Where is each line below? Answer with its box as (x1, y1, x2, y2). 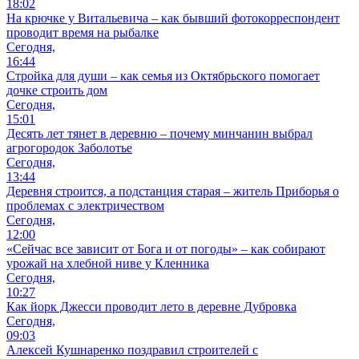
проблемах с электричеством (6, 198, 164, 212)
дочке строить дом (6, 83, 107, 97)
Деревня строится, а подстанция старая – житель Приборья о (6, 184, 339, 198)
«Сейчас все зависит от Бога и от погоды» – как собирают (6, 241, 325, 256)
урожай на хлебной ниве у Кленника (6, 256, 209, 270)
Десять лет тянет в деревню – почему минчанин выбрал (6, 126, 313, 140)
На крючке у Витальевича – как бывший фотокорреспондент (6, 10, 340, 25)
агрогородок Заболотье (6, 140, 132, 155)
